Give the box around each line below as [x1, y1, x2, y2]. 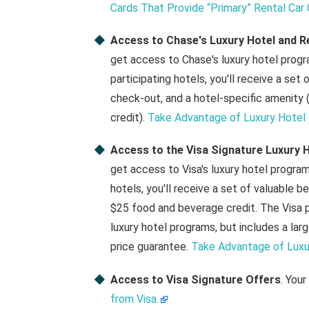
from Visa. [110, 292, 159, 306]
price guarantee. [110, 240, 191, 254]
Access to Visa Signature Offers [110, 272, 281, 286]
